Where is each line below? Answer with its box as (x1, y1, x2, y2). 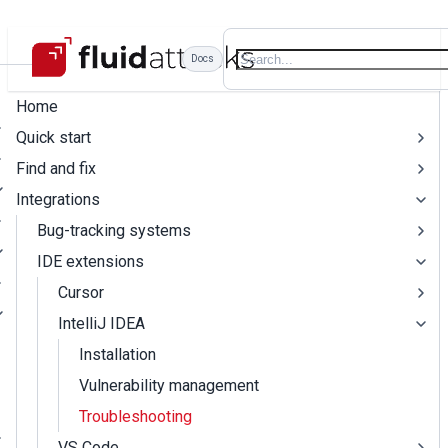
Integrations (16, 190, 100, 209)
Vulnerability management (79, 376, 259, 395)
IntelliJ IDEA (58, 314, 145, 333)
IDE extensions (37, 252, 144, 271)
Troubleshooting (79, 407, 192, 426)
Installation (79, 345, 156, 364)
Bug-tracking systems (37, 221, 191, 240)
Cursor (58, 283, 104, 302)
